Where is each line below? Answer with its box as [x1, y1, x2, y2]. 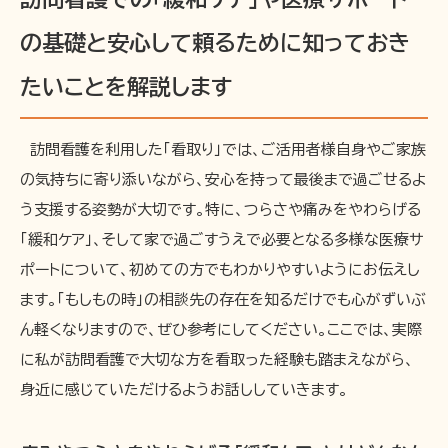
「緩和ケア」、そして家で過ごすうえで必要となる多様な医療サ [20, 231, 423, 247]
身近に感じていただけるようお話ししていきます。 [20, 381, 348, 397]
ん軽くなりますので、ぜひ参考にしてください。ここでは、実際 [20, 321, 422, 337]
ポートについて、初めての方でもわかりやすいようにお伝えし [20, 261, 420, 277]
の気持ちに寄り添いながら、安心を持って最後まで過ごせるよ [20, 171, 426, 187]
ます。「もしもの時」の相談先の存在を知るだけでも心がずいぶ [20, 291, 426, 307]
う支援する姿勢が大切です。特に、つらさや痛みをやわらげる [20, 201, 421, 217]
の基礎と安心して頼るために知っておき [20, 31, 410, 54]
